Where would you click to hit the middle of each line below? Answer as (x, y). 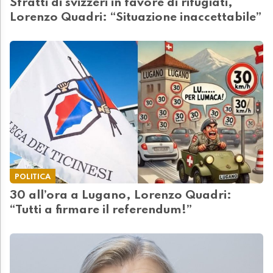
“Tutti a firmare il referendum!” (101, 210)
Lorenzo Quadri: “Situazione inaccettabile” (136, 17)
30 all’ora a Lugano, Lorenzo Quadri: (121, 195)
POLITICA (33, 177)
